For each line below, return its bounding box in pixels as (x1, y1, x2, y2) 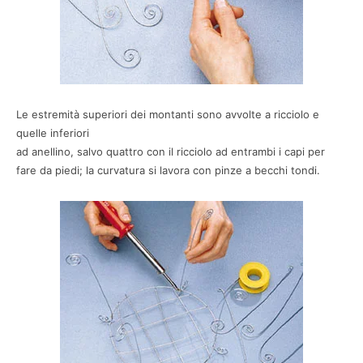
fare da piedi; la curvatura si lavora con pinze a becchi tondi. (16, 164, 320, 177)
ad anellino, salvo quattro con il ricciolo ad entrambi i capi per (16, 145, 325, 159)
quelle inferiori (16, 126, 89, 140)
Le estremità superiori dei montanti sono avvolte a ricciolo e (16, 108, 319, 122)
